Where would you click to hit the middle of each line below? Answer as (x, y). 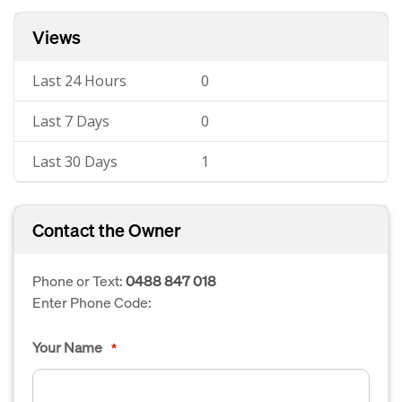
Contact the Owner (107, 230)
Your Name (67, 347)
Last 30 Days (75, 162)
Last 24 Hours (79, 81)
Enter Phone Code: (92, 302)
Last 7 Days (71, 121)
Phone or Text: (79, 280)
